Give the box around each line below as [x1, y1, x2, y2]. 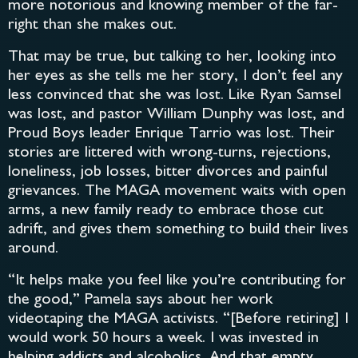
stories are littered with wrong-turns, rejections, [8, 145, 331, 161]
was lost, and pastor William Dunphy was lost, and [8, 107, 344, 123]
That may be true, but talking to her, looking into [8, 50, 336, 66]
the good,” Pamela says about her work [8, 292, 272, 308]
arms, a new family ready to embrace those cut [8, 203, 324, 219]
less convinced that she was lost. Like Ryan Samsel [8, 88, 341, 104]
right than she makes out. [8, 18, 177, 34]
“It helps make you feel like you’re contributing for [8, 273, 346, 289]
